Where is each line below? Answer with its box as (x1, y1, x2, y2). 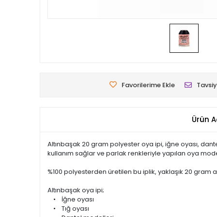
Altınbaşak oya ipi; (47, 186, 104, 195)
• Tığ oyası (47, 204, 89, 213)
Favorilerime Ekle (122, 80, 175, 90)
